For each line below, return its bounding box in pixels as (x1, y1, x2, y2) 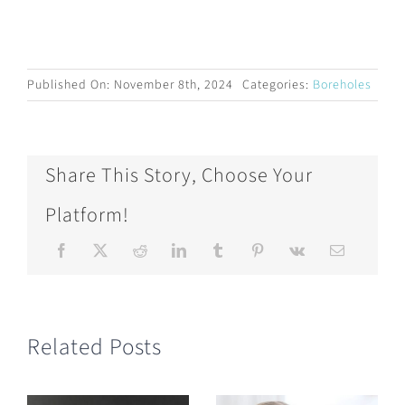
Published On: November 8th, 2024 (26, 75, 233, 94)
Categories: (241, 75, 313, 94)
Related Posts (26, 331, 162, 363)
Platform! (44, 200, 129, 230)
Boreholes (312, 75, 372, 94)
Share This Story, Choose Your (44, 160, 313, 190)
